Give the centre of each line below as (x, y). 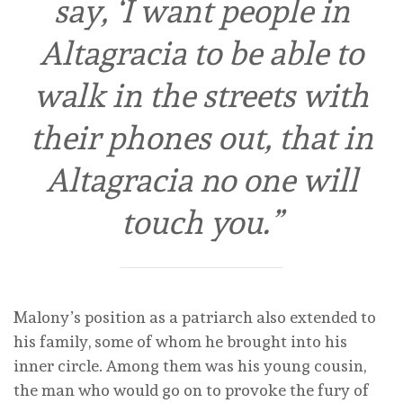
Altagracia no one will (201, 180)
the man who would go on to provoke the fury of (191, 390)
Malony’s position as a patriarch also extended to (195, 317)
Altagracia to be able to (201, 54)
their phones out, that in (201, 138)
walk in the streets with (201, 96)
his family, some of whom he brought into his (180, 341)
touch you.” (201, 223)
